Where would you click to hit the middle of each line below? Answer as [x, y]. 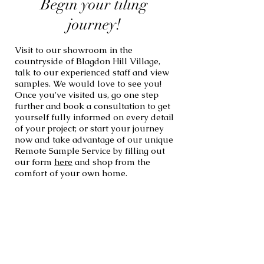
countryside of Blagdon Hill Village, [88, 61]
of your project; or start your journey [89, 128]
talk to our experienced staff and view [92, 72]
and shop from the [111, 162]
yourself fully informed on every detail [94, 117]
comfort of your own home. [71, 173]
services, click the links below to [84, 254]
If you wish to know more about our [93, 241]
